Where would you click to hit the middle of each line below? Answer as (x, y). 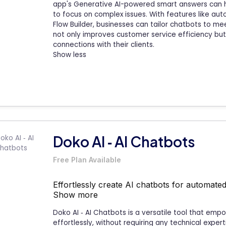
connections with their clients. (104, 45)
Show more (75, 194)
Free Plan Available (87, 159)
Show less (70, 55)
